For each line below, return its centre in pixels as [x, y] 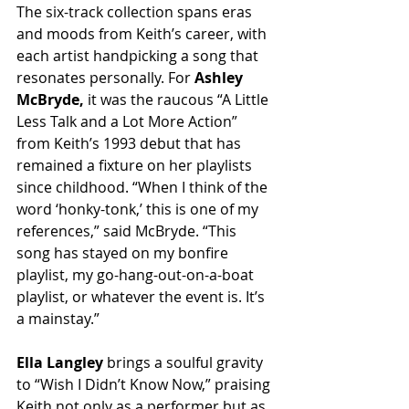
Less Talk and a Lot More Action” [129, 121]
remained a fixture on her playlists [136, 165]
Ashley [220, 78]
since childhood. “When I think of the [144, 187]
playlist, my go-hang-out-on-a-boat [137, 275]
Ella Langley [60, 362]
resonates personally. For [105, 78]
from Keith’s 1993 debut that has [131, 143]
